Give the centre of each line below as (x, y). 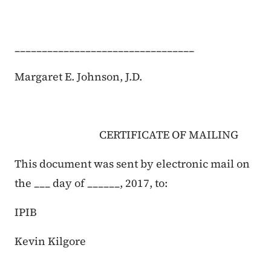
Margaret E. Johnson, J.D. (78, 77)
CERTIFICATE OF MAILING (126, 135)
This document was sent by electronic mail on (132, 164)
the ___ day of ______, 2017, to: (91, 183)
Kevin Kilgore (50, 241)
